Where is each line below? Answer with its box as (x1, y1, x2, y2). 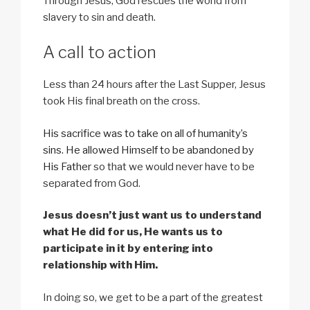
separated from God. (43, 176, 140, 190)
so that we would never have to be (91, 160, 255, 173)
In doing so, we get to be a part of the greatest (43, 291, 263, 304)
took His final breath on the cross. (43, 95, 200, 108)
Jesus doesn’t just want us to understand (43, 209, 262, 222)
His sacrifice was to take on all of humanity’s (43, 127, 248, 140)
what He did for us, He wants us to (43, 226, 223, 239)
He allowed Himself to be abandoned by (66, 143, 254, 156)
